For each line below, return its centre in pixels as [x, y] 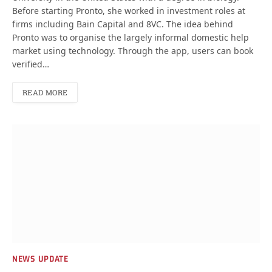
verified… [31, 64]
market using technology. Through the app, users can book [133, 50]
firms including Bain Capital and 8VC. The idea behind [123, 24]
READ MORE [45, 92]
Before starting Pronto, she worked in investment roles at [129, 10]
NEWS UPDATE [40, 258]
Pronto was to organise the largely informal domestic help [131, 37]
